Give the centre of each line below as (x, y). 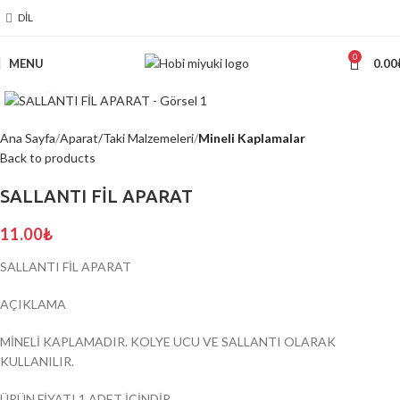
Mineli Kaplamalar (252, 138)
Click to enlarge (96, 78)
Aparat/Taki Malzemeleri (127, 138)
